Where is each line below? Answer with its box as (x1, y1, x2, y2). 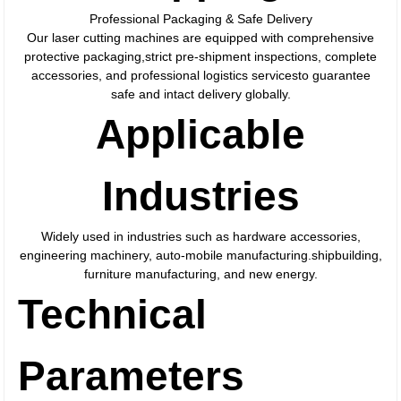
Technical (18, 291, 208, 337)
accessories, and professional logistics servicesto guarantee (30, 68, 371, 82)
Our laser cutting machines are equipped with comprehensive (27, 30, 374, 45)
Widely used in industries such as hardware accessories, (40, 229, 361, 243)
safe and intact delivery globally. (110, 87, 291, 101)
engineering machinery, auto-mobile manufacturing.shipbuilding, (19, 248, 382, 262)
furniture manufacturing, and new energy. (83, 267, 318, 281)
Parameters (18, 353, 245, 399)
